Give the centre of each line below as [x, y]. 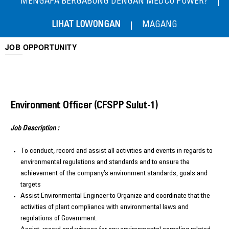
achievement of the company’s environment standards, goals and [114, 174]
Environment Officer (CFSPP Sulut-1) [84, 106]
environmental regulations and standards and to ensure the [105, 163]
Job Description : [35, 129]
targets [31, 185]
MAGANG [160, 25]
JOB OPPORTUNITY [41, 47]
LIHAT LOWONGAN [86, 25]
